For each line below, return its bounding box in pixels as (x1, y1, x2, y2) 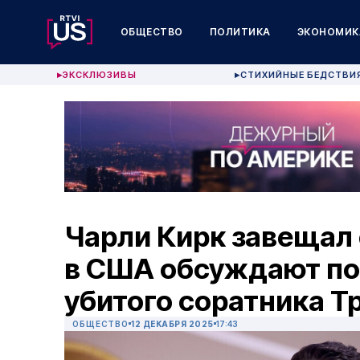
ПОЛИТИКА (209, 26, 271, 38)
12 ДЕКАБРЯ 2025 (131, 319, 214, 329)
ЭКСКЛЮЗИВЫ (63, 69, 137, 80)
